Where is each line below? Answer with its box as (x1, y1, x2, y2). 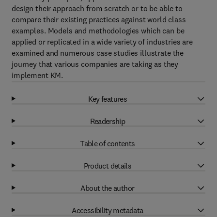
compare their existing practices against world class (12, 15, 186, 24)
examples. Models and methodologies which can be (12, 26, 185, 35)
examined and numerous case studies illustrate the (12, 48, 184, 58)
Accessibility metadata (72, 205, 143, 215)
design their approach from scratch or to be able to (12, 3, 183, 13)
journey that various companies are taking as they (12, 59, 179, 69)
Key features (88, 93, 127, 104)
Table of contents (80, 138, 135, 148)
